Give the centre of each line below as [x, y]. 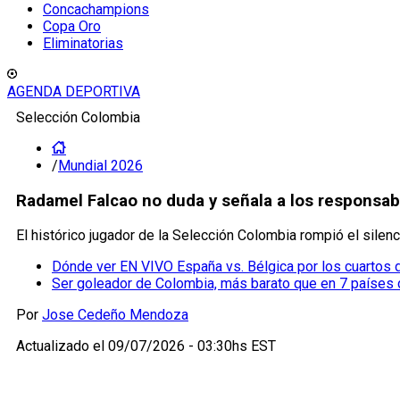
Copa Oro [72, 26]
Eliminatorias [83, 43]
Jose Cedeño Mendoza [115, 315]
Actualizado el [62, 346]
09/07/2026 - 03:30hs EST [192, 346]
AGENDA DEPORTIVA [74, 92]
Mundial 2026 [100, 166]
